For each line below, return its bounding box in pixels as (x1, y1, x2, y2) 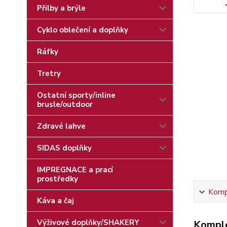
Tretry (37, 68, 61, 79)
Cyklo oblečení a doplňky (37, 25, 128, 35)
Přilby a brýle (37, 3, 86, 13)
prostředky (37, 174, 78, 184)
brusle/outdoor (37, 99, 93, 109)
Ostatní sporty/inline (37, 90, 116, 100)
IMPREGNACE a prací (37, 165, 113, 175)
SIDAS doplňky (37, 143, 92, 153)
